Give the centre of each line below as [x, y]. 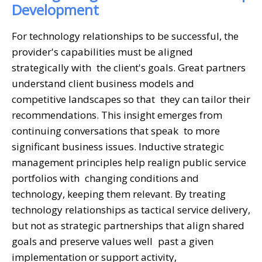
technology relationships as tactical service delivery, [131, 209]
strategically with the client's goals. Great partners [129, 67]
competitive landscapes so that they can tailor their [131, 99]
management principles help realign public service [129, 162]
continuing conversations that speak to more [116, 130]
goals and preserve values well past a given [113, 241]
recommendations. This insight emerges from [117, 115]
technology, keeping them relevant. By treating [119, 194]
